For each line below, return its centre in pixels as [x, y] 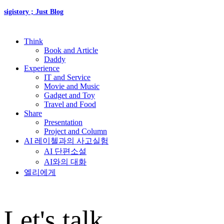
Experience [42, 68]
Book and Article [71, 50]
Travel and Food [70, 104]
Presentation [63, 122]
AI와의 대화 [65, 161]
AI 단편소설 [65, 151]
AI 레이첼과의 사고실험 [66, 140]
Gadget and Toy [69, 95]
